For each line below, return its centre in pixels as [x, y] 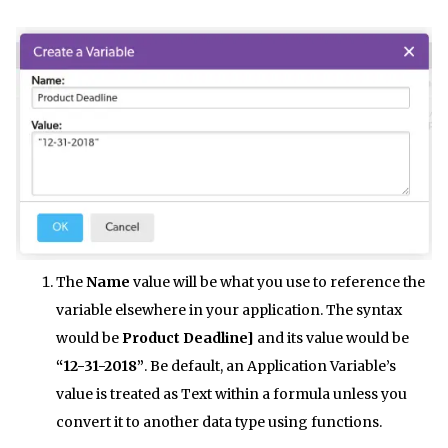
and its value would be [331, 338]
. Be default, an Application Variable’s [270, 366]
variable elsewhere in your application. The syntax [229, 310]
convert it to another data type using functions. [219, 422]
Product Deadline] [188, 338]
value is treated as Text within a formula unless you [231, 394]
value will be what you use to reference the [277, 282]
